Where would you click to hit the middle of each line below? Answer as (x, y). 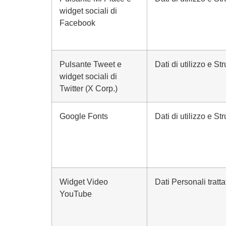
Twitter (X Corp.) (89, 88)
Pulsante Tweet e (91, 64)
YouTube (76, 194)
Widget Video (84, 182)
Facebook (77, 23)
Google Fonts (84, 116)
